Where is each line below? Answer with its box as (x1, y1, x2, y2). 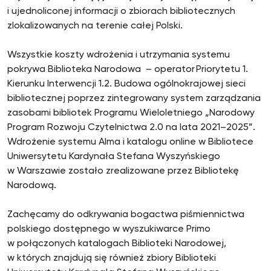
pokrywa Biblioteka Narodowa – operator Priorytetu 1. (7, 65, 248, 74)
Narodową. (7, 181, 59, 191)
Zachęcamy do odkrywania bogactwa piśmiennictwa (7, 210, 244, 220)
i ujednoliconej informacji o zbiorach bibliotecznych (7, 7, 235, 16)
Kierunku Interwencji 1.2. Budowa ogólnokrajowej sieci (7, 79, 246, 89)
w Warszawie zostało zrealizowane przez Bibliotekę (7, 166, 239, 176)
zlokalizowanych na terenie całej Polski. (7, 21, 183, 31)
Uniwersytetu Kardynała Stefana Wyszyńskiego (7, 152, 220, 162)
